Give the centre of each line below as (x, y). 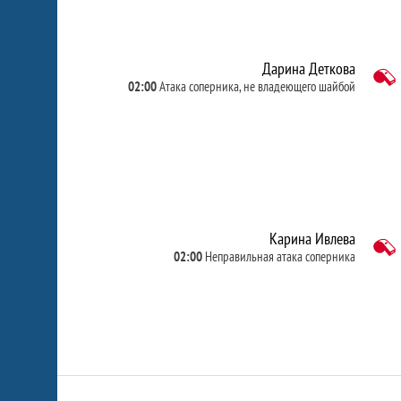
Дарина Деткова (308, 68)
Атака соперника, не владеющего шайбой (257, 86)
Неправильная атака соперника (280, 256)
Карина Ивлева (312, 239)
